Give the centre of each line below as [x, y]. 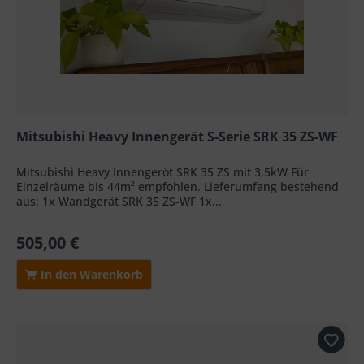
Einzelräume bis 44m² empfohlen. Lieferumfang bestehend [178, 186]
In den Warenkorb [91, 274]
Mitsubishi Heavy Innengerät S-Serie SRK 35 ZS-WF [178, 136]
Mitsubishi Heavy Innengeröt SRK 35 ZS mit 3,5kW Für [163, 171]
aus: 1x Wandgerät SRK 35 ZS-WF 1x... [119, 201]
